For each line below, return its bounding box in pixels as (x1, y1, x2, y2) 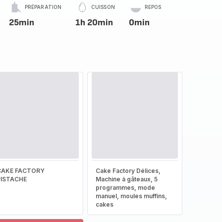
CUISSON (91, 4, 115, 10)
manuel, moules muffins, (95, 192, 167, 200)
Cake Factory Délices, (95, 167, 161, 174)
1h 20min (75, 17, 113, 28)
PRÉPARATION (24, 4, 62, 10)
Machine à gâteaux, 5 (95, 175, 158, 183)
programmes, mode (95, 184, 155, 191)
